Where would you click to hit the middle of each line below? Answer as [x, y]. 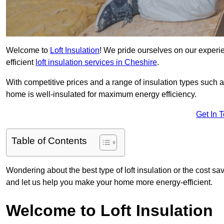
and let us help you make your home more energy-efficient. [109, 182]
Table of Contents [49, 141]
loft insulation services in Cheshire [96, 62]
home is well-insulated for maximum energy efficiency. [101, 94]
